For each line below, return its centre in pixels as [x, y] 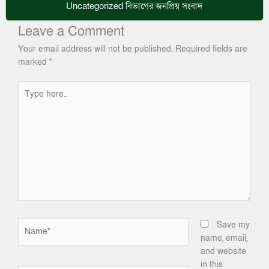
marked [34, 62]
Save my [233, 225]
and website [223, 252]
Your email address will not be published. [95, 49]
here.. [28, 101]
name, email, [224, 239]
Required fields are [211, 49]
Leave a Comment [71, 31]
